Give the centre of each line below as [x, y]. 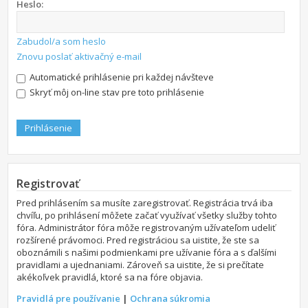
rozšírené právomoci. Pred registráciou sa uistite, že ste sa [138, 240]
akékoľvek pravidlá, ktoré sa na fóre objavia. [110, 277]
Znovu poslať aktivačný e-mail [79, 57]
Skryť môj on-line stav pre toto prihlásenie [116, 92]
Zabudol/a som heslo [62, 42]
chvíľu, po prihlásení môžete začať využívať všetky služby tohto [147, 216]
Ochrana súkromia [170, 299]
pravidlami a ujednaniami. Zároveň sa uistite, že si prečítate [141, 265]
